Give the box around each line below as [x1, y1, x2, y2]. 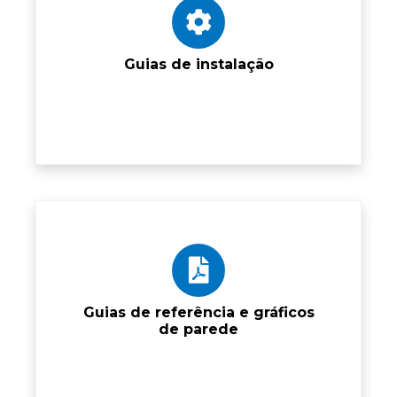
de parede [159, 320, 238, 338]
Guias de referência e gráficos [82, 303, 315, 321]
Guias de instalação [123, 55, 274, 73]
